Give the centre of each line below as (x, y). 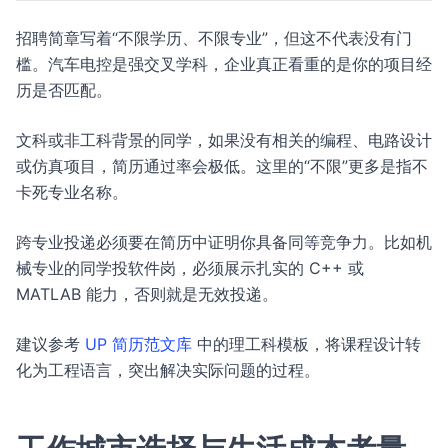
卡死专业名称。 (72, 192)
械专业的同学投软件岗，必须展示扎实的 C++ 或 (190, 268)
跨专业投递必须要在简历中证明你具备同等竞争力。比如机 (224, 242)
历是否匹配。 (64, 90)
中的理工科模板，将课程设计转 (306, 344)
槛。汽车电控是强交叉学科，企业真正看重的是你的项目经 (224, 64)
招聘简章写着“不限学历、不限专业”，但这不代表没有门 (214, 38)
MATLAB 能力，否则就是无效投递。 (147, 294)
